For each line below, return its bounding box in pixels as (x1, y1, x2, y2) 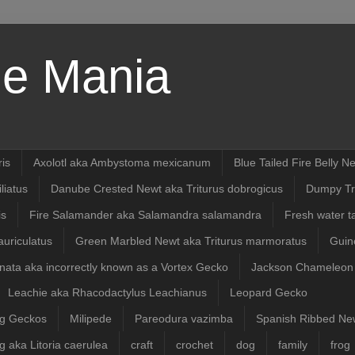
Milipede (70, 312, 112, 326)
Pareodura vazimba (135, 312, 233, 326)
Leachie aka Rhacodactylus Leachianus (8, 286, 207, 300)
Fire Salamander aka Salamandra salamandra (29, 208, 261, 221)
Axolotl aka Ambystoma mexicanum (33, 156, 211, 170)
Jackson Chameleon (251, 260, 353, 273)
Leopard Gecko (230, 286, 307, 300)
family (278, 338, 307, 351)
